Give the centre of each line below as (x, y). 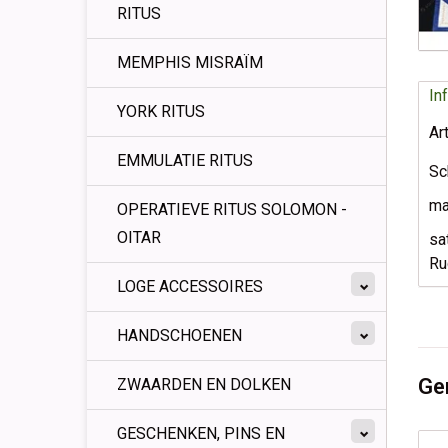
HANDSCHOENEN (179, 335)
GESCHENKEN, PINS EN (201, 433)
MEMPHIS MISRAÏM (190, 62)
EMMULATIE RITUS (185, 160)
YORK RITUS (161, 111)
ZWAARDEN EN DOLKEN (204, 384)
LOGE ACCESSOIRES (190, 286)
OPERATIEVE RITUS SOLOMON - (232, 209)
